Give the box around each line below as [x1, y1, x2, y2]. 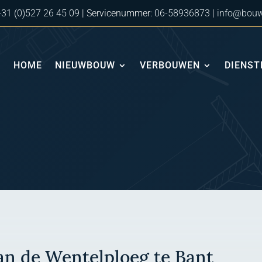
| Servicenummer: [80, 8, 155, 19]
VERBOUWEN [139, 60, 200, 71]
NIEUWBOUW [54, 60, 115, 71]
